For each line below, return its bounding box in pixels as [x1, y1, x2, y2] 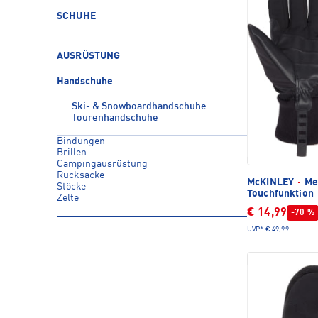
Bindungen [57, 136, 105, 146]
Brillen [57, 148, 87, 158]
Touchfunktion [247, 188, 314, 199]
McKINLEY [247, 177, 297, 187]
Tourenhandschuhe [72, 113, 158, 123]
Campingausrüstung [57, 159, 148, 169]
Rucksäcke [57, 170, 104, 180]
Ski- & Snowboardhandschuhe [72, 102, 207, 111]
